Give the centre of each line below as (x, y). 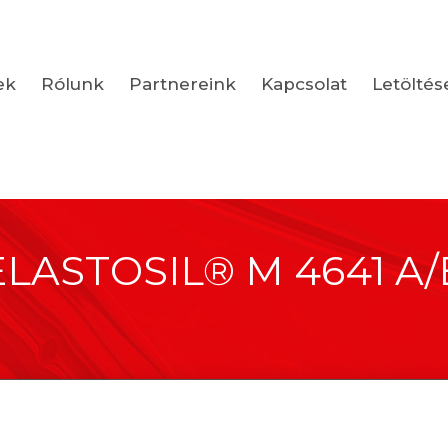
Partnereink (182, 83)
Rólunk (72, 83)
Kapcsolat (304, 83)
